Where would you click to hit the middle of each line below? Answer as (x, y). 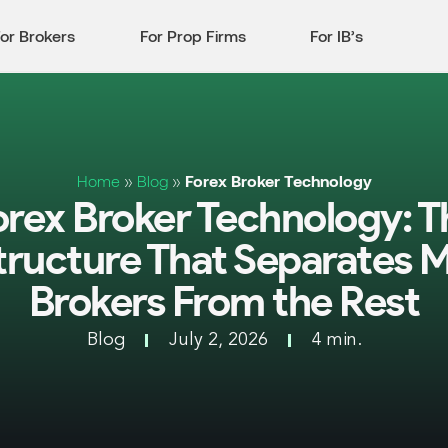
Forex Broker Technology (278, 181)
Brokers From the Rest (224, 303)
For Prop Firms (192, 35)
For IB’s (337, 35)
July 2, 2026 (218, 340)
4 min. (336, 340)
